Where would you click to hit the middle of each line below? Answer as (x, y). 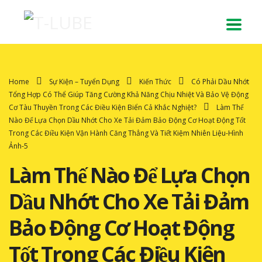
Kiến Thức (155, 81)
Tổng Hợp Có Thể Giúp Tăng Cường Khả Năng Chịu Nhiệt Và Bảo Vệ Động (129, 94)
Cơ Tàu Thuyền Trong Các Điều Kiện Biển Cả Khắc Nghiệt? (103, 107)
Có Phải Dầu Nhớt (220, 81)
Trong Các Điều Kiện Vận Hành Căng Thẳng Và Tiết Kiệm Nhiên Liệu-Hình (126, 133)
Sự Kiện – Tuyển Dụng (84, 81)
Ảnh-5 (18, 146)
